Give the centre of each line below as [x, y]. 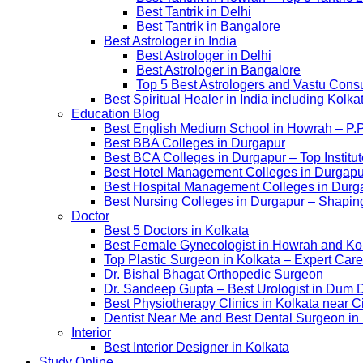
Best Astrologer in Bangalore [218, 70]
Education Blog [115, 113]
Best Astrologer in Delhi [204, 55]
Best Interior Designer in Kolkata [196, 347]
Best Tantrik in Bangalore [208, 26]
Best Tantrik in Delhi [194, 11]
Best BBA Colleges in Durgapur [194, 143]
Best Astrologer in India [170, 41]
